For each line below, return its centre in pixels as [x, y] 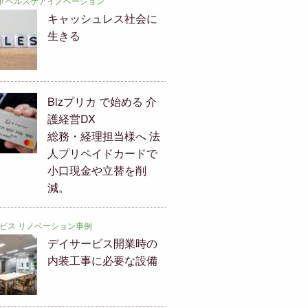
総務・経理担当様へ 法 [104, 136]
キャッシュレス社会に [103, 19]
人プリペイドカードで [103, 153]
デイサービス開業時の [103, 243]
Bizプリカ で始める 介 [102, 102]
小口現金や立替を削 [97, 170]
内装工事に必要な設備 [103, 261]
